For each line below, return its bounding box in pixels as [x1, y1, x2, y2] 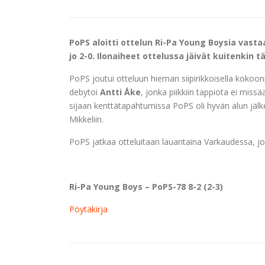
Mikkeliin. [69, 113, 104, 125]
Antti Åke [100, 86, 141, 98]
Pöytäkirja [69, 203, 108, 215]
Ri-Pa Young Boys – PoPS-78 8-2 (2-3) [69, 180, 223, 192]
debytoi [69, 86, 100, 98]
